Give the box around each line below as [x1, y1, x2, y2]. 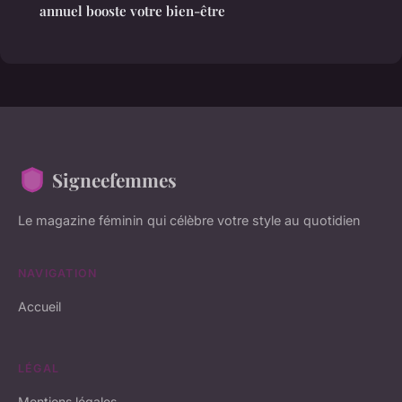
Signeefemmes [52, 166, 177, 192]
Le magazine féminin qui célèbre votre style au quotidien [18, 212, 361, 228]
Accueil [18, 298, 61, 314]
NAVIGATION [18, 266, 98, 280]
